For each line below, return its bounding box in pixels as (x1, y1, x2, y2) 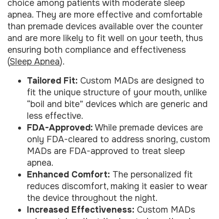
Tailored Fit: (27, 75, 78, 86)
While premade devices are (93, 122, 203, 133)
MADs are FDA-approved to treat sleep (27, 145, 185, 156)
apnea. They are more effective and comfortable (7, 9, 202, 21)
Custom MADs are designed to (78, 75, 204, 86)
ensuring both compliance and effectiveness (7, 44, 186, 56)
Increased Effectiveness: (27, 204, 134, 215)
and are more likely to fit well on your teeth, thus (7, 33, 203, 44)
